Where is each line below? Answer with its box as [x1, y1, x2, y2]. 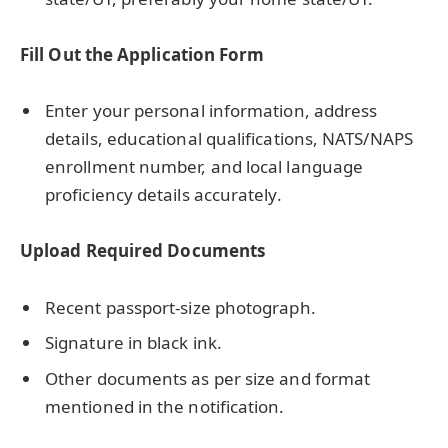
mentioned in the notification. [45, 394, 285, 418]
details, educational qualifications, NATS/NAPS [45, 127, 413, 151]
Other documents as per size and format [45, 366, 371, 390]
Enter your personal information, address [45, 99, 378, 123]
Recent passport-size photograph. [45, 295, 316, 319]
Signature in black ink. [45, 331, 222, 355]
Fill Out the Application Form [20, 43, 265, 67]
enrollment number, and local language [45, 155, 364, 179]
